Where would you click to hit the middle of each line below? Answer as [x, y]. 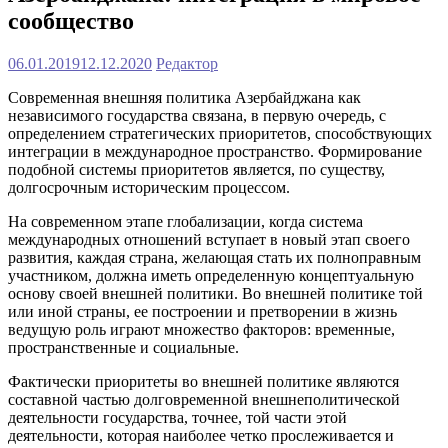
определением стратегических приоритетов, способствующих [220, 133]
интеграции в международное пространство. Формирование [215, 151]
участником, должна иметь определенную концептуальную [211, 275]
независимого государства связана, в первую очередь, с [197, 115]
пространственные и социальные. [123, 347]
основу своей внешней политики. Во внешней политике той [215, 293]
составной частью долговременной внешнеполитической [204, 399]
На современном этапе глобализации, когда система [185, 221]
